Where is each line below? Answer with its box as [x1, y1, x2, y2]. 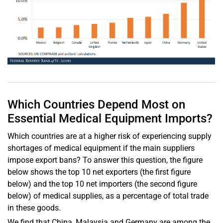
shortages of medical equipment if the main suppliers [7, 143, 195, 153]
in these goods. [7, 203, 61, 213]
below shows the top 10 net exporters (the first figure [7, 167, 191, 177]
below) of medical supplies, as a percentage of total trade [7, 191, 209, 201]
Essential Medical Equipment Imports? [7, 111, 213, 125]
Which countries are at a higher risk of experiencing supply [7, 131, 212, 141]
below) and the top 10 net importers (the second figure [7, 179, 197, 189]
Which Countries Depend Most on [7, 97, 185, 111]
